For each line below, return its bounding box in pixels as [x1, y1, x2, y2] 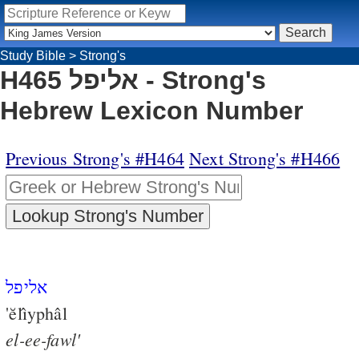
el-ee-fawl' [6, 326, 81, 351]
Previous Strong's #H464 [6, 146, 184, 170]
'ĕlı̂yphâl [6, 301, 67, 325]
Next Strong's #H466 [189, 146, 341, 170]
